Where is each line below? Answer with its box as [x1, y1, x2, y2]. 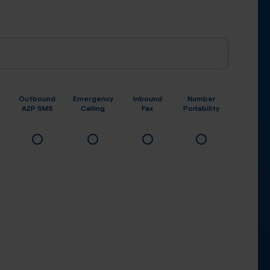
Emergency [72, 93, 113, 103]
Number [187, 93, 216, 103]
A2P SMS [21, 102, 53, 113]
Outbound [19, 93, 55, 103]
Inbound [133, 93, 162, 103]
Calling [81, 102, 105, 113]
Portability [183, 102, 219, 113]
